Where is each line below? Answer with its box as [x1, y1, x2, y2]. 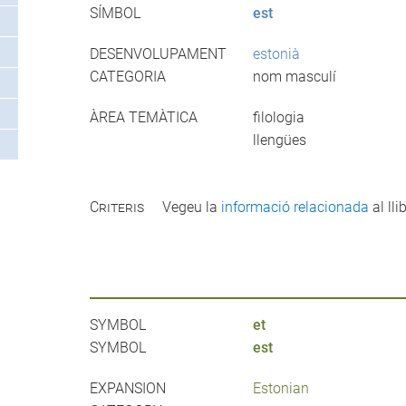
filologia [252, 109, 304, 127]
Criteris [89, 198, 144, 216]
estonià [252, 45, 300, 63]
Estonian [252, 379, 309, 397]
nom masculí [252, 68, 336, 86]
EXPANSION [89, 379, 166, 397]
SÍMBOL [89, 5, 140, 23]
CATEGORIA [89, 68, 166, 86]
